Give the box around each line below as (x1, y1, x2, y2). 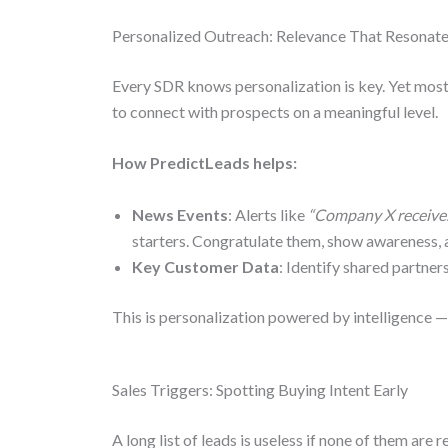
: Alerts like (228, 204, 308, 224)
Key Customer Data (132, 256, 279, 276)
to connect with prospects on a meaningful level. (112, 101, 438, 121)
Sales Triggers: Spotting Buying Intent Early (112, 380, 408, 400)
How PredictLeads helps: (112, 153, 297, 173)
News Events (132, 204, 228, 224)
